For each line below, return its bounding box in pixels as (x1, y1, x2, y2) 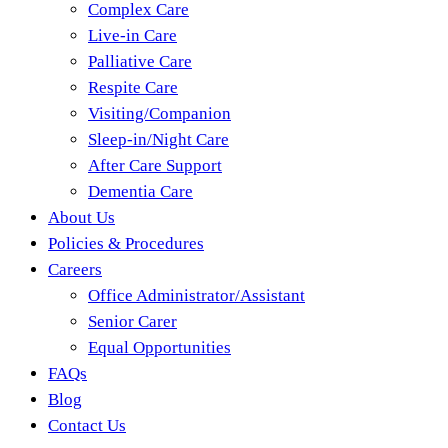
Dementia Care (88, 182, 193, 201)
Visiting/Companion (88, 104, 231, 123)
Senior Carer (88, 312, 177, 331)
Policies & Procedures (48, 234, 204, 253)
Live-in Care (88, 26, 177, 45)
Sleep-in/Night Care (88, 130, 229, 149)
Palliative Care (88, 52, 192, 71)
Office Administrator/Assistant (88, 286, 305, 305)
